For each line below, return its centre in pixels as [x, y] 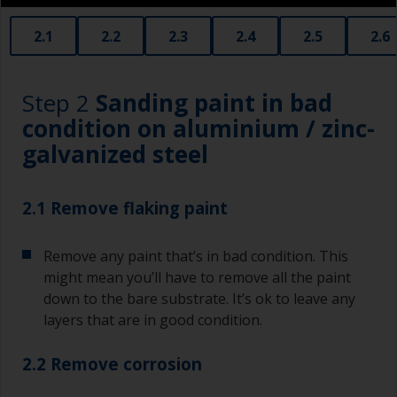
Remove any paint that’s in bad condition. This [196, 257]
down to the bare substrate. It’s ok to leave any [199, 299]
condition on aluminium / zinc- [198, 129]
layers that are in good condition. [153, 320]
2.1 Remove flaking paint [125, 208]
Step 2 [59, 103]
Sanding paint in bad [214, 103]
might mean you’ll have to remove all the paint [197, 278]
